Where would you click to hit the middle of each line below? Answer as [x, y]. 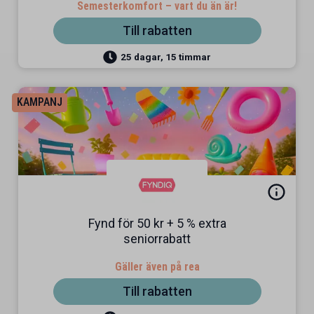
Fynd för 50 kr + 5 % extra [157, 223]
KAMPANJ [39, 102]
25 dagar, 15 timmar [165, 56]
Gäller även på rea [157, 267]
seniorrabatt [157, 239]
